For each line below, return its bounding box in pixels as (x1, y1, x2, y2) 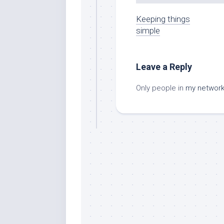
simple (136, 25, 160, 35)
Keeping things (136, 13, 190, 24)
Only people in (136, 83, 185, 92)
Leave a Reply (136, 61, 192, 72)
